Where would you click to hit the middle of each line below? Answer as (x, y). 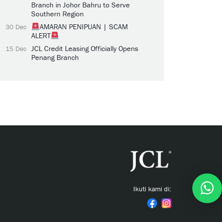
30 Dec (16, 27)
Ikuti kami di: (152, 189)
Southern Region (57, 14)
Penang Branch (55, 57)
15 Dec (16, 49)
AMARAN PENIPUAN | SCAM (84, 27)
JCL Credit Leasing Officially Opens (85, 48)
